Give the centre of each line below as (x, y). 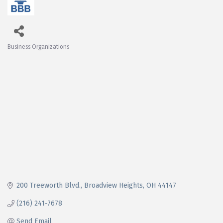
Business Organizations (38, 47)
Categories (32, 55)
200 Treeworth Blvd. (48, 185)
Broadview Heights (113, 185)
